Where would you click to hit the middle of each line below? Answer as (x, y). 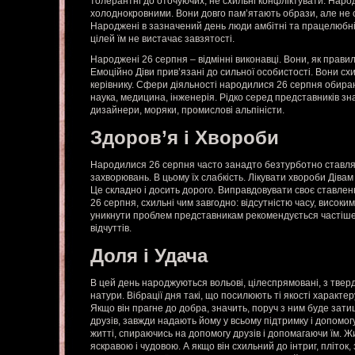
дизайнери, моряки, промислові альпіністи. (187, 110)
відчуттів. (111, 228)
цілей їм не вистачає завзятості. (162, 39)
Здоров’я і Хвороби (185, 137)
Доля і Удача (149, 256)
